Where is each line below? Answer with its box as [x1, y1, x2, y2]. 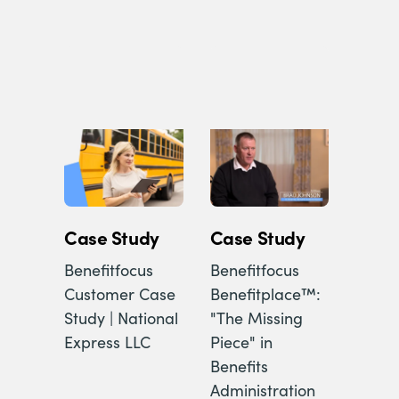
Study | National [64, 306, 178, 329]
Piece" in [209, 330, 273, 353]
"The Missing [209, 306, 303, 329]
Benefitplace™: [209, 282, 321, 305]
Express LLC [64, 330, 151, 353]
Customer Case [64, 282, 175, 305]
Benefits [209, 354, 268, 377]
